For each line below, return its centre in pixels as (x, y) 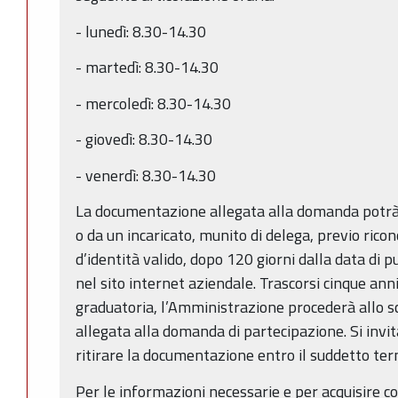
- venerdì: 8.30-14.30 (146, 175)
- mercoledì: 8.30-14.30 (153, 103)
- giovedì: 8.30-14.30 (144, 139)
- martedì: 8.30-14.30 (147, 68)
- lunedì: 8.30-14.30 (141, 31)
